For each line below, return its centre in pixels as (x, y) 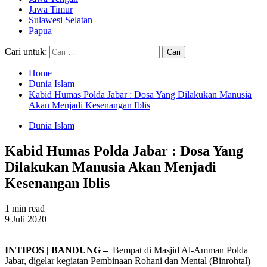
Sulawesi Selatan (60, 20)
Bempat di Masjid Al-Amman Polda (179, 250)
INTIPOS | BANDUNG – (58, 250)
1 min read (25, 208)
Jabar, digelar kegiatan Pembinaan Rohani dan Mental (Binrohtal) (128, 260)
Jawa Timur (51, 9)
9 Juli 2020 (26, 219)
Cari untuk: (26, 52)
